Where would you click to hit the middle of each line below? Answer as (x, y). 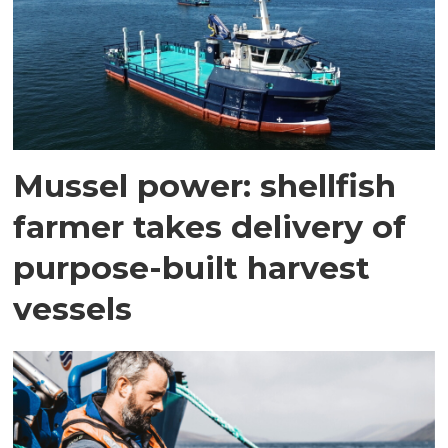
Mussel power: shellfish (205, 185)
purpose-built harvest (192, 267)
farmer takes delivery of (210, 226)
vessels (73, 308)
